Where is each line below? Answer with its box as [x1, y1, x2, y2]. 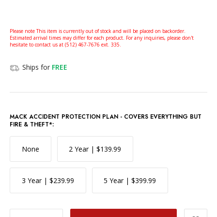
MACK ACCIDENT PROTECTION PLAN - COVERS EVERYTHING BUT [10, 112, 201, 121]
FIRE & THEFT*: [10, 120, 54, 129]
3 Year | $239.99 [21, 175, 74, 185]
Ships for [22, 62, 52, 72]
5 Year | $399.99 [104, 175, 156, 185]
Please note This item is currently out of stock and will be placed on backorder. [10, 27, 186, 34]
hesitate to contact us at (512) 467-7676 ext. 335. [10, 41, 121, 48]
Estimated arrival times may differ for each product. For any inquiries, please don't [10, 34, 194, 41]
